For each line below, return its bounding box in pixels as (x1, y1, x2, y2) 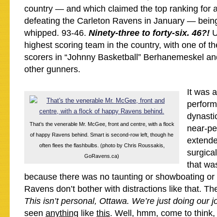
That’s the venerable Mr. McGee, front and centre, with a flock (29, 121, 174, 127)
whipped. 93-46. (24, 28, 89, 38)
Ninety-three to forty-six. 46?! (89, 28, 212, 38)
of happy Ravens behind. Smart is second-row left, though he (30, 132, 173, 138)
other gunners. (24, 64, 80, 74)
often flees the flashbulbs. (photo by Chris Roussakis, (39, 142, 165, 148)
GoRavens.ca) (84, 153, 119, 159)
